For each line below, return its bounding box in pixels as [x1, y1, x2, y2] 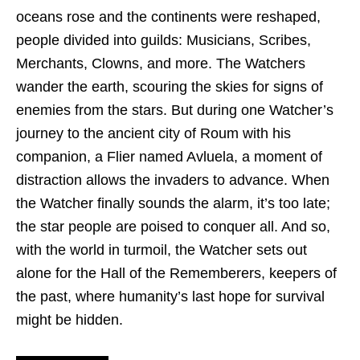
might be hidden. [16, 311, 123, 328]
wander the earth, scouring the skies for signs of [16, 78, 323, 95]
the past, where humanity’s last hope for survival [16, 288, 325, 305]
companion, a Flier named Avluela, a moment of [16, 148, 322, 165]
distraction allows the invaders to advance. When [16, 171, 329, 188]
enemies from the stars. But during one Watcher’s [16, 101, 333, 118]
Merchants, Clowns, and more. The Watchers [16, 55, 305, 72]
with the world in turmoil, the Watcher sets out [16, 241, 307, 258]
